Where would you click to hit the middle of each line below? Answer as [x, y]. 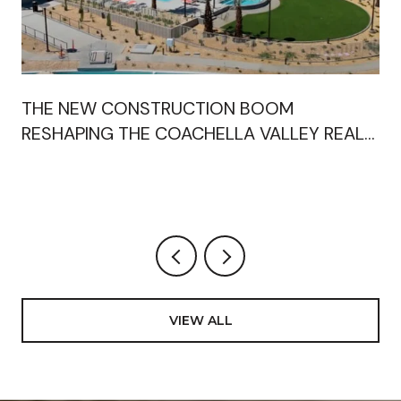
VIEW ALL [200, 320]
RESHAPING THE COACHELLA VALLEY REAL [193, 134]
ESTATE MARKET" [90, 159]
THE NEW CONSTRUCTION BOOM [158, 109]
